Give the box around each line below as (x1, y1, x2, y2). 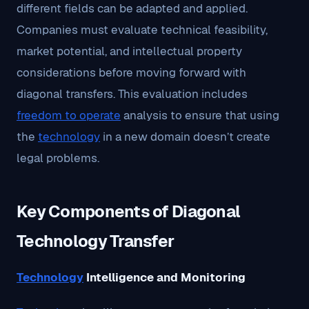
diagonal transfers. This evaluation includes (17, 86, 248, 101)
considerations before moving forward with (17, 65, 246, 80)
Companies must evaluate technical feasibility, (17, 22, 268, 37)
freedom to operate (17, 108, 121, 123)
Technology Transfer (17, 230, 175, 252)
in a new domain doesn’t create (100, 129, 270, 144)
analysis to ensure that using (121, 108, 279, 123)
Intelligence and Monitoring (83, 270, 246, 285)
